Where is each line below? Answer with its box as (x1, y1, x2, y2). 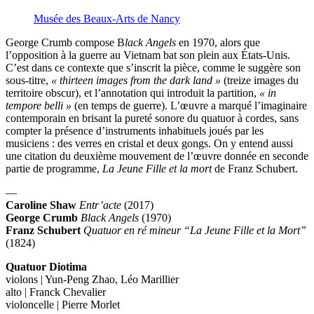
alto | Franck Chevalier (6, 286, 106, 299)
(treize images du (221, 74, 299, 87)
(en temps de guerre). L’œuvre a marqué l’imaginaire (71, 100, 307, 112)
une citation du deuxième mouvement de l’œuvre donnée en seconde (6, 150, 308, 163)
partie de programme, (6, 163, 102, 175)
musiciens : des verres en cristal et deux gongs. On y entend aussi (6, 137, 293, 150)
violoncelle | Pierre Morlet (6, 299, 120, 311)
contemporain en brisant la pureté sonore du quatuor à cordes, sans (6, 112, 299, 125)
